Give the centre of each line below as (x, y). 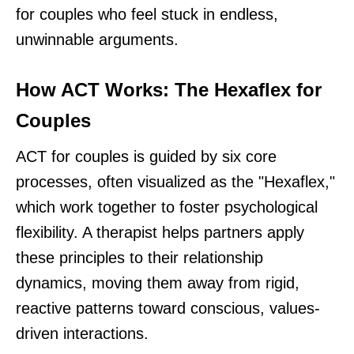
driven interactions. (82, 334)
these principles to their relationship (139, 258)
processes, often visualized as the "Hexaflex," (175, 182)
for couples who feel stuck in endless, (147, 15)
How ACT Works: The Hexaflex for (169, 90)
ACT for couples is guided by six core (146, 157)
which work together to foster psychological (167, 207)
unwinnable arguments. (97, 40)
